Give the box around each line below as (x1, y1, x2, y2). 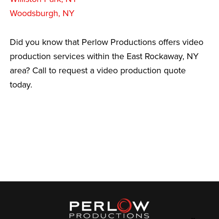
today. (10, 79, 32, 90)
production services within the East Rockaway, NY (10, 50, 198, 62)
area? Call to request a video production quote (10, 65, 186, 76)
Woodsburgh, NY (10, 7, 74, 19)
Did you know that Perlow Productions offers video (10, 36, 203, 47)
